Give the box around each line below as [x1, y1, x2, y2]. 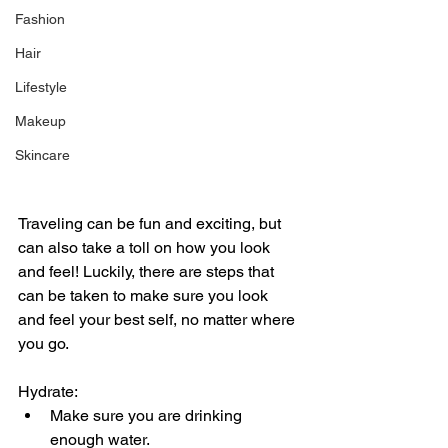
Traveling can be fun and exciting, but [18, 214, 285, 234]
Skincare [15, 147, 70, 164]
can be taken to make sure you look [18, 286, 272, 306]
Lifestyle [15, 79, 67, 96]
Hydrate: [18, 382, 78, 402]
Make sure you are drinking [50, 406, 246, 426]
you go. [18, 334, 73, 354]
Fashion [15, 11, 65, 28]
